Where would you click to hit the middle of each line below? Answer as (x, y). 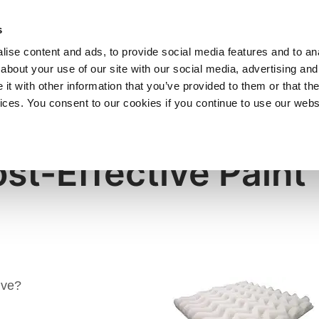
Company (255, 64)
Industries (79, 64)
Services (168, 64)
